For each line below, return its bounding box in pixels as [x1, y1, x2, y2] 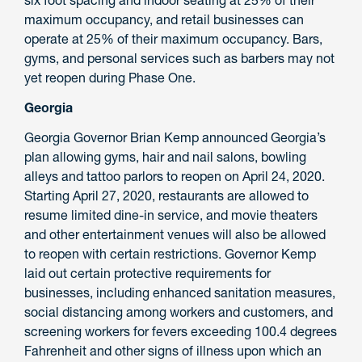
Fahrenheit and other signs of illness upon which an [24, 342, 322, 359]
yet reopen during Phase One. [24, 69, 196, 86]
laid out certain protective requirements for [24, 264, 271, 281]
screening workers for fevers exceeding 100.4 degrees [24, 322, 337, 339]
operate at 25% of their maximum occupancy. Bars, [24, 31, 322, 48]
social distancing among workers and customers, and [24, 303, 333, 320]
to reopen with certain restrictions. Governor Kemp [24, 245, 316, 262]
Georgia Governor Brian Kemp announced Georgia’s [24, 128, 326, 145]
